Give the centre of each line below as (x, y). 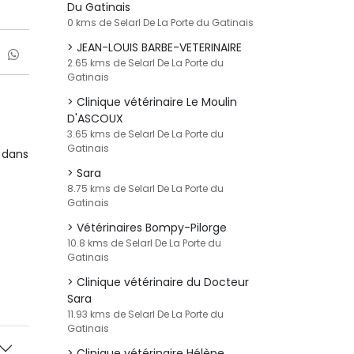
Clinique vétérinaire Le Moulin (157, 102)
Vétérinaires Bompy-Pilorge (152, 228)
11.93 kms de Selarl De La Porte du (145, 314)
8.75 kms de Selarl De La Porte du (145, 188)
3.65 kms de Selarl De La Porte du (145, 134)
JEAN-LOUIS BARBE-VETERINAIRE (159, 47)
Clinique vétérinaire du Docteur (163, 282)
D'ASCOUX (95, 119)
